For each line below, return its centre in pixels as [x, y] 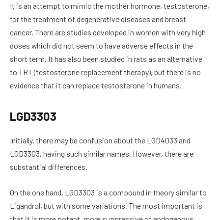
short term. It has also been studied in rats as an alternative [106, 58]
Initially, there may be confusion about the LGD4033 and [100, 140]
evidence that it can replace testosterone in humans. [96, 85]
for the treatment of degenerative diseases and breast [98, 19]
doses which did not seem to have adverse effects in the [101, 45]
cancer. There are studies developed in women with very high [108, 32]
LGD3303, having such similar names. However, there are [102, 154]
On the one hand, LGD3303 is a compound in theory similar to [108, 192]
